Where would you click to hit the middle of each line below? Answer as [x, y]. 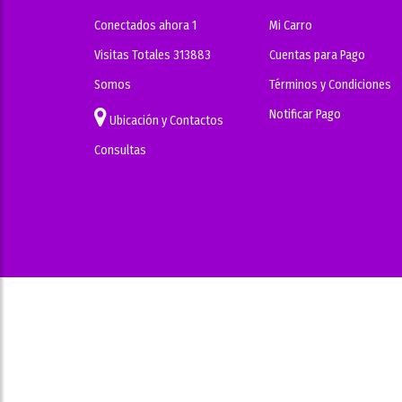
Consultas [120, 150]
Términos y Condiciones [330, 85]
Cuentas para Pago [317, 55]
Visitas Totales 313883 [153, 55]
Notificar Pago [305, 114]
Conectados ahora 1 [145, 26]
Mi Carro [291, 26]
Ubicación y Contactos [165, 121]
